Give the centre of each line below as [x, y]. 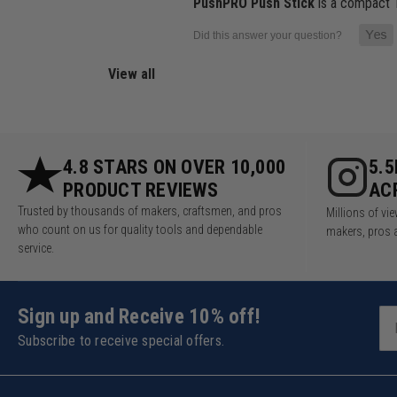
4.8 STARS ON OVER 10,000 [174, 167]
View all [132, 74]
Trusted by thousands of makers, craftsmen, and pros [150, 211]
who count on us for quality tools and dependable [140, 230]
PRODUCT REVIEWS [140, 191]
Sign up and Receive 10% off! [139, 317]
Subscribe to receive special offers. [121, 341]
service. [36, 249]
